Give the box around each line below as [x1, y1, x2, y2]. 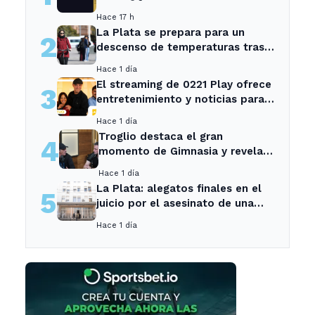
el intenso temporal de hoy [96, 55, 241, 68]
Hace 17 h [96, 12, 134, 22]
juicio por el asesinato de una [96, 196, 254, 210]
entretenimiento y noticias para [96, 92, 264, 105]
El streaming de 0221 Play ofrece [96, 77, 271, 91]
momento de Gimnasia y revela [98, 144, 263, 157]
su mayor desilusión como [98, 159, 238, 172]
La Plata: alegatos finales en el [96, 181, 262, 195]
